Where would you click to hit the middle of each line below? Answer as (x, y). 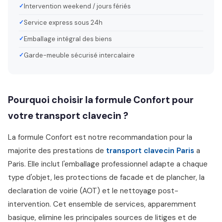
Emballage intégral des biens (68, 39)
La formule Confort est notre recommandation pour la (100, 137)
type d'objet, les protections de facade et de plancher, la (106, 177)
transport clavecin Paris (150, 151)
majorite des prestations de (57, 151)
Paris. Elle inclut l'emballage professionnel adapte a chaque (108, 164)
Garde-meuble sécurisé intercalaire (79, 55)
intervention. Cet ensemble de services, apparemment (102, 204)
